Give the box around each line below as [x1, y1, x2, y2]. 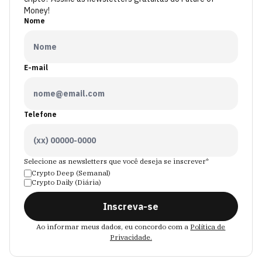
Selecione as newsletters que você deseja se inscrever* [24, 157, 209, 166]
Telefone [24, 110, 57, 119]
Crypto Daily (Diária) [32, 178, 101, 187]
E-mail [24, 63, 48, 72]
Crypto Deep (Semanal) [32, 168, 111, 177]
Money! [24, 5, 50, 16]
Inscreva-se [103, 201, 159, 212]
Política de [190, 222, 226, 231]
